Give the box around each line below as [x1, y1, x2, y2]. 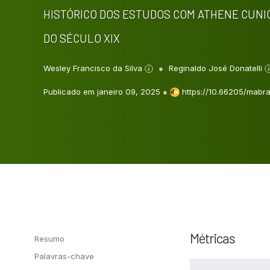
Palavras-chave [34, 251, 94, 261]
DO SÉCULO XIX [43, 31, 120, 45]
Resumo [34, 233, 64, 243]
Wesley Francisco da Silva [43, 63, 145, 73]
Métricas [190, 229, 235, 246]
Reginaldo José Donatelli [169, 63, 265, 73]
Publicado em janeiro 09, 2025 [43, 86, 163, 96]
